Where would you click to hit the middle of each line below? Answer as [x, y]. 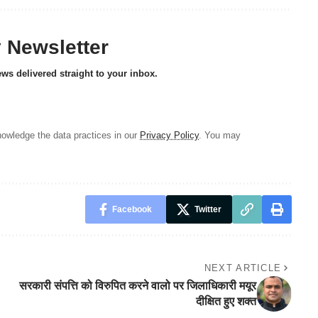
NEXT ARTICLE [243, 268]
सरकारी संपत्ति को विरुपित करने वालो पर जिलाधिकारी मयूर [137, 285]
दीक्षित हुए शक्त [226, 301]
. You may [220, 135]
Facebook [132, 209]
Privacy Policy [169, 135]
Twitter [208, 209]
